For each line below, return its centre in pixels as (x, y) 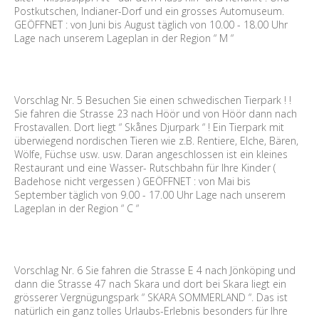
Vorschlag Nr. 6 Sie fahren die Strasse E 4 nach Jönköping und (155, 270)
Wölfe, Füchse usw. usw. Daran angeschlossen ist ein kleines (151, 154)
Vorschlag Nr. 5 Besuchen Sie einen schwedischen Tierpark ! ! (153, 100)
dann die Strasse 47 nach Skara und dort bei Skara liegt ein (150, 284)
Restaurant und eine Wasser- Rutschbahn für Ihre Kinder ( (145, 168)
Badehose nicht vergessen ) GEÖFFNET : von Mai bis (132, 181)
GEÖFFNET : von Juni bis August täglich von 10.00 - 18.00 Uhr (151, 25)
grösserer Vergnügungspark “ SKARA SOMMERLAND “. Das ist (151, 297)
